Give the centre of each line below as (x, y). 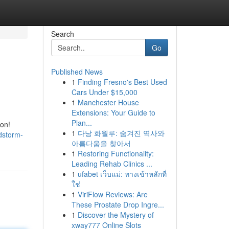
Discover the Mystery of (116, 215)
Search (62, 34)
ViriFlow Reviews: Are (112, 194)
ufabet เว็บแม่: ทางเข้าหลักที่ (122, 174)
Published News (77, 72)
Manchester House (108, 102)
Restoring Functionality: (116, 153)
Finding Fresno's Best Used (122, 82)
